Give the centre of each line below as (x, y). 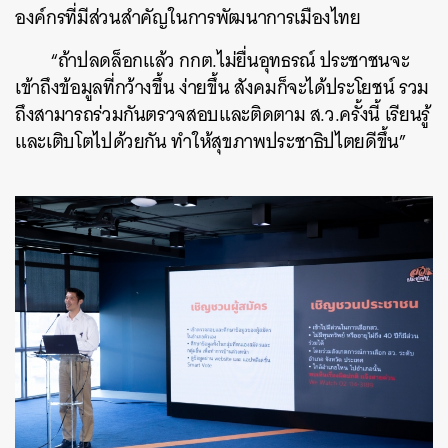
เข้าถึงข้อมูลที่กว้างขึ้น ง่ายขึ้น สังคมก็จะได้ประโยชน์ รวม (222, 88)
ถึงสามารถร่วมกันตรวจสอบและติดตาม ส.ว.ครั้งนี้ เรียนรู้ (222, 115)
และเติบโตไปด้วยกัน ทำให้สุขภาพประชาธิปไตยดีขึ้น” (213, 142)
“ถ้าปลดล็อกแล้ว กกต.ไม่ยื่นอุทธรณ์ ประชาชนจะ (230, 61)
